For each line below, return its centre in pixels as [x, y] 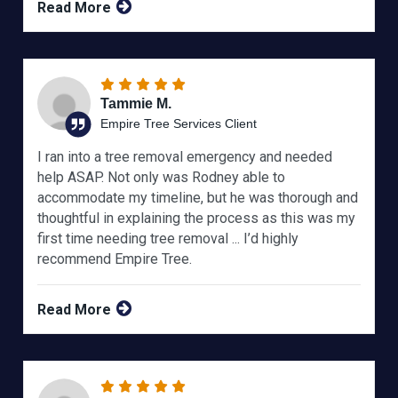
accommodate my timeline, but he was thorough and [198, 198]
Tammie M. [136, 104]
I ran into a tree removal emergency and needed [185, 157]
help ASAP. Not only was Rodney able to [162, 178]
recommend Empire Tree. [115, 259]
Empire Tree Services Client [179, 124]
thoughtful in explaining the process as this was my [197, 219]
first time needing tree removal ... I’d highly [168, 239]
